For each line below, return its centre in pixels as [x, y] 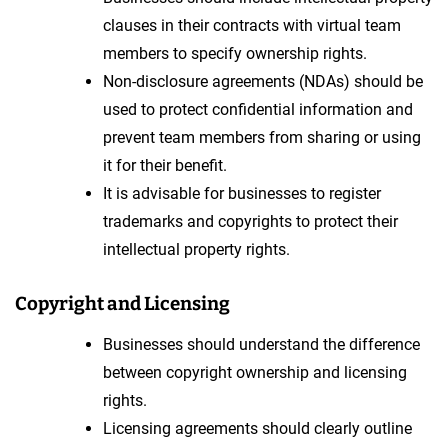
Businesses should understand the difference [261, 344]
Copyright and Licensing [122, 303]
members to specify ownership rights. [235, 53]
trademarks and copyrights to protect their [250, 221]
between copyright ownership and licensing [255, 372]
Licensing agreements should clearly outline [257, 428]
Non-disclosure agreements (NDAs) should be [263, 81]
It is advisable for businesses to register [242, 193]
